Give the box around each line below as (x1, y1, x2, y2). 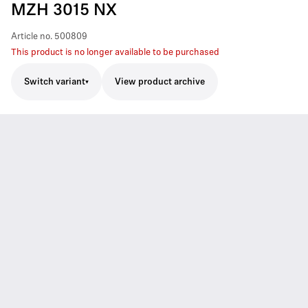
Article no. (11, 32, 52, 41)
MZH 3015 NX (11, 3, 117, 19)
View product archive (115, 78, 205, 87)
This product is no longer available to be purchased (11, 48, 219, 57)
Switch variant (24, 77, 85, 87)
